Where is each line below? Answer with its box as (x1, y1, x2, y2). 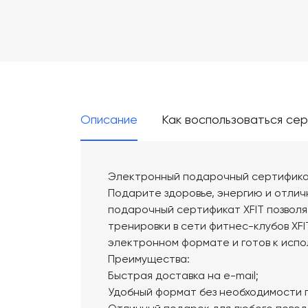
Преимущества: (108, 252, 190, 265)
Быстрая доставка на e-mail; (108, 269, 258, 282)
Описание (80, 112, 137, 126)
